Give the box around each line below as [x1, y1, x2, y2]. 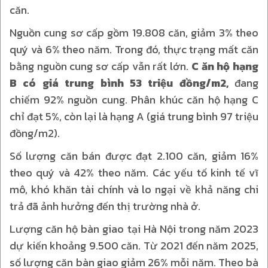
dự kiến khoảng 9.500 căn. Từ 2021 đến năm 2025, [10, 237, 258, 254]
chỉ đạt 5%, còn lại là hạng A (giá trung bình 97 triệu [10, 108, 258, 124]
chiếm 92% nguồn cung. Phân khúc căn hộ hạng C [10, 92, 258, 108]
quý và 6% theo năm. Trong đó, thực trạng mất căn [10, 41, 258, 57]
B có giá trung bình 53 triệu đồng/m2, [10, 75, 234, 91]
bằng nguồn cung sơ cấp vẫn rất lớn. [10, 58, 191, 74]
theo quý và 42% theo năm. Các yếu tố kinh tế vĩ [10, 165, 258, 181]
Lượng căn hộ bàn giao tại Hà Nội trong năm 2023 [10, 221, 258, 237]
